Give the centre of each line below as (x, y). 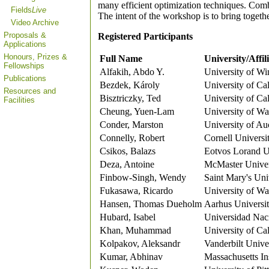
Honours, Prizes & (35, 57)
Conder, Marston (131, 125)
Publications (25, 78)
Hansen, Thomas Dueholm (151, 204)
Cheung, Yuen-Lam (137, 111)
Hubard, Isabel (128, 217)
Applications (25, 44)
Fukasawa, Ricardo (136, 191)
